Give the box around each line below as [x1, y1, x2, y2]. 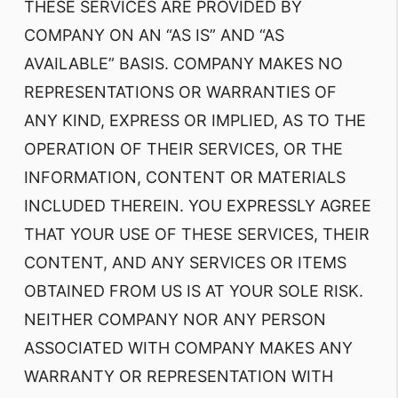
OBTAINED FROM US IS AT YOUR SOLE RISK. [24, 282, 363, 300]
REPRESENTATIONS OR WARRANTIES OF [24, 83, 337, 101]
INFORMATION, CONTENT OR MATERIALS [24, 168, 346, 187]
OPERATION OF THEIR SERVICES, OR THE [24, 139, 343, 158]
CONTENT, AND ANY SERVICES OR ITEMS [24, 253, 346, 272]
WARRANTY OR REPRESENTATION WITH [24, 367, 333, 386]
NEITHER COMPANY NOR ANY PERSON [24, 310, 326, 329]
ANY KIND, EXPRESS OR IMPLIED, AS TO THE [24, 111, 366, 130]
